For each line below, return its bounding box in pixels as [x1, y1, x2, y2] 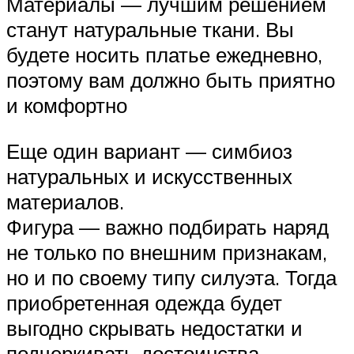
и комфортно [6, 92, 127, 119]
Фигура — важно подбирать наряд [6, 213, 329, 239]
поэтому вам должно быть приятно [6, 67, 335, 93]
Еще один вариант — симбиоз [6, 137, 292, 164]
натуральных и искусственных [6, 163, 292, 189]
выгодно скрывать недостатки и [6, 314, 303, 341]
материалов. [6, 188, 124, 214]
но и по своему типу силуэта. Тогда [6, 264, 337, 290]
